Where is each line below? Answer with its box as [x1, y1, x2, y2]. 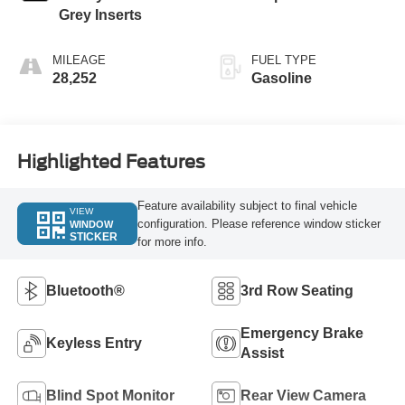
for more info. [137, 234, 207, 249]
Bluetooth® [45, 282, 125, 298]
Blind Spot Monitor [45, 387, 174, 403]
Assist [240, 344, 284, 361]
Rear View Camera [240, 387, 366, 403]
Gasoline [251, 71, 312, 87]
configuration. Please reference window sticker [137, 216, 381, 231]
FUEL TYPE [251, 53, 316, 68]
